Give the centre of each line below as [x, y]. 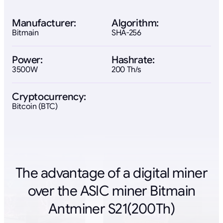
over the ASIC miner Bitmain [111, 191]
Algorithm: [135, 23]
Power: [27, 60]
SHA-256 [126, 33]
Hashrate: [133, 60]
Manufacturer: [44, 23]
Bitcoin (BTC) [35, 107]
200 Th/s [126, 70]
